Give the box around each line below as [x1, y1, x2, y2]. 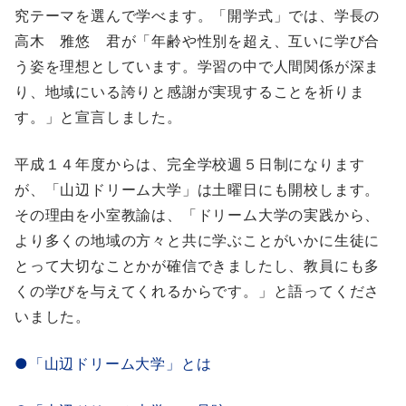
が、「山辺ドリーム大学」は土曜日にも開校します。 [14, 180, 381, 199]
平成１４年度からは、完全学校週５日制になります [14, 155, 365, 174]
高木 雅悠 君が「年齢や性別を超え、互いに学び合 [14, 32, 381, 51]
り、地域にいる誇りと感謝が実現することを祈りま [14, 82, 365, 101]
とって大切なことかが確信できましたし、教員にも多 [14, 256, 381, 275]
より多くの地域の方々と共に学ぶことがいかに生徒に [14, 231, 381, 250]
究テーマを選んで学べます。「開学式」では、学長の [14, 6, 381, 25]
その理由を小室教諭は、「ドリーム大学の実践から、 [14, 206, 381, 225]
